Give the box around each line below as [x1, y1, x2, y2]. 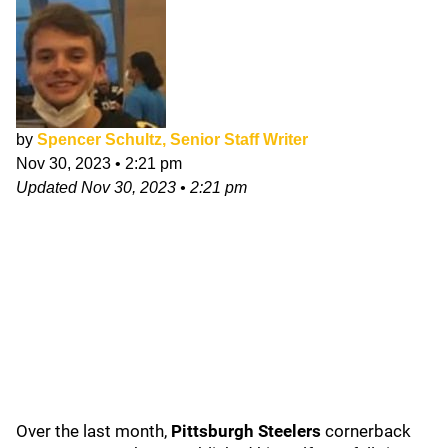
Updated [16, 179, 81, 196]
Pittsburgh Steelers [171, 421, 325, 441]
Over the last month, [16, 421, 171, 441]
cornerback [325, 421, 411, 441]
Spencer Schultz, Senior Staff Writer [37, 131, 308, 148]
